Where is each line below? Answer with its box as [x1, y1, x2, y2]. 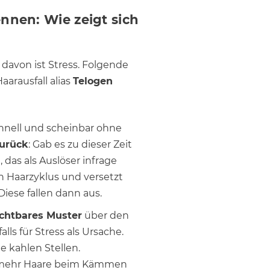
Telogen [72, 75, 113, 87]
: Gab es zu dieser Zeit [28, 139, 132, 150]
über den [81, 210, 129, 221]
